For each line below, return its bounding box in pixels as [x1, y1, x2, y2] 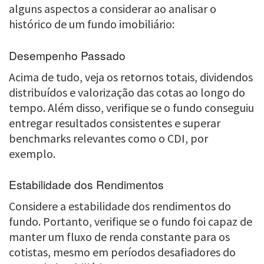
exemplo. [9, 146, 55, 161]
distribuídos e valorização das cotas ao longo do [9, 84, 245, 100]
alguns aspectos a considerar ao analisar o [9, 1, 216, 16]
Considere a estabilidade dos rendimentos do [9, 198, 231, 213]
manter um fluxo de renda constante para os [9, 229, 230, 244]
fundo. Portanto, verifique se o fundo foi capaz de [9, 213, 252, 229]
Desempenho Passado [9, 47, 126, 63]
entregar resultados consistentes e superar [9, 115, 220, 130]
